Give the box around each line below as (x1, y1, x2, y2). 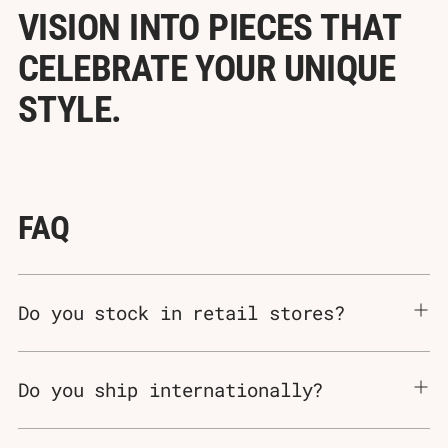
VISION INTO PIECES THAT (18, 4, 401, 49)
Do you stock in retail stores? (18, 299, 346, 325)
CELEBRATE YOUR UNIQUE (18, 45, 396, 90)
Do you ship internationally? (18, 376, 324, 402)
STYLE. (18, 86, 122, 131)
